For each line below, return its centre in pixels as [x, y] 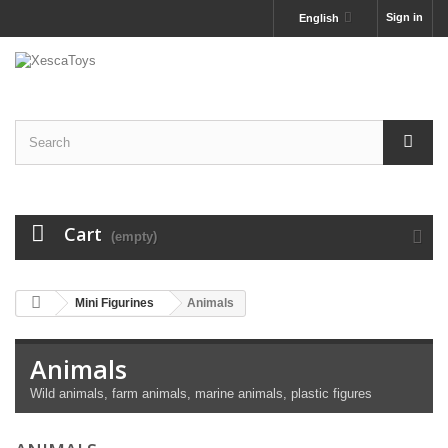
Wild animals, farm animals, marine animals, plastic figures [201, 393]
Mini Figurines [114, 303]
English [318, 18]
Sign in [404, 17]
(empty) [134, 236]
